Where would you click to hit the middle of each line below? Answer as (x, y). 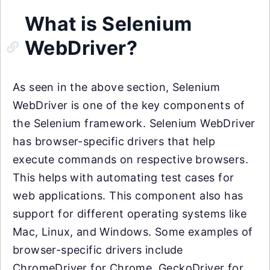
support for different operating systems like (130, 214)
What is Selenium (108, 24)
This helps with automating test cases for (124, 177)
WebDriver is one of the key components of (129, 105)
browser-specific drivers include (98, 250)
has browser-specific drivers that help (114, 141)
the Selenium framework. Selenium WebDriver (134, 123)
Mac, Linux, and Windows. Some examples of (133, 232)
